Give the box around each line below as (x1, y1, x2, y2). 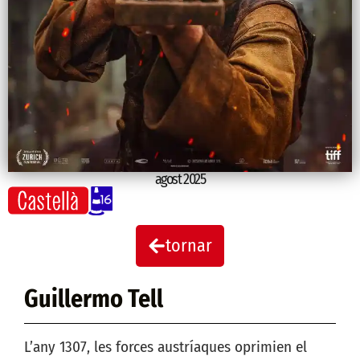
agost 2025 (154, 170, 206, 188)
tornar (166, 235, 212, 256)
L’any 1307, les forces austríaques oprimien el (24, 337, 307, 356)
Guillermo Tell (24, 284, 163, 313)
